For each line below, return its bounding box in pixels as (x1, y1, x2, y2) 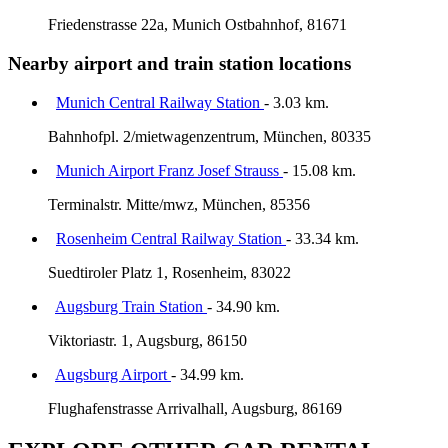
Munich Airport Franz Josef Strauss (56, 161, 283, 179)
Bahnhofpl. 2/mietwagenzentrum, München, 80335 (48, 127, 371, 145)
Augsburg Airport (55, 365, 171, 383)
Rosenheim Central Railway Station (56, 229, 286, 247)
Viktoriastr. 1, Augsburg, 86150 (48, 331, 247, 349)
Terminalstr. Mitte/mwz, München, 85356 (48, 195, 310, 213)
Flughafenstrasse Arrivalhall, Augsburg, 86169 (48, 399, 342, 417)
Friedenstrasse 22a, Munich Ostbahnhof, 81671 (48, 16, 347, 34)
